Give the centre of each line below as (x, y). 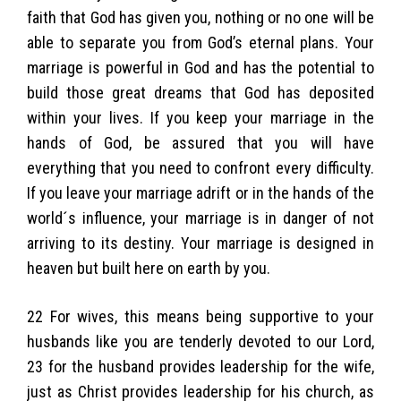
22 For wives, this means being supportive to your (200, 316)
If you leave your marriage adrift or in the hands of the (200, 192)
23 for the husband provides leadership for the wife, (200, 366)
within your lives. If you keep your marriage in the (200, 117)
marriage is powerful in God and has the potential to (200, 67)
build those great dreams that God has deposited (200, 92)
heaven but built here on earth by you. (149, 268)
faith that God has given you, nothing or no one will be (200, 17)
